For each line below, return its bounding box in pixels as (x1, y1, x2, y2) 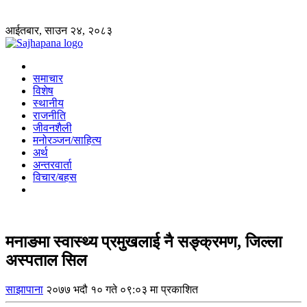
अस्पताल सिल (5, 251, 87, 269)
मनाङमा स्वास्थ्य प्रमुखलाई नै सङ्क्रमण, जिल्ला (5, 232, 282, 251)
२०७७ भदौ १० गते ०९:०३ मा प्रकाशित (46, 283, 198, 295)
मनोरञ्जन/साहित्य (33, 134, 101, 146)
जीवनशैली (33, 122, 72, 134)
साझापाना (5, 283, 43, 295)
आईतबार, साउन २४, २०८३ (5, 25, 112, 36)
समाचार (33, 73, 63, 84)
